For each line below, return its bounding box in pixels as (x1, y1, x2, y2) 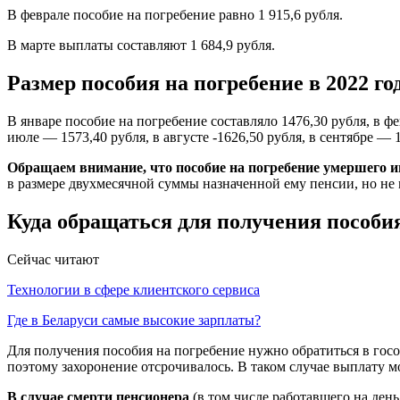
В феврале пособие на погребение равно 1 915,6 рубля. (7, 7, 343, 23)
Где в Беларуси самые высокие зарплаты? (7, 312, 261, 329)
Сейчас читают (7, 252, 99, 268)
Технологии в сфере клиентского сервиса (7, 282, 260, 298)
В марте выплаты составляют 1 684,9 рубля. (7, 37, 275, 54)
